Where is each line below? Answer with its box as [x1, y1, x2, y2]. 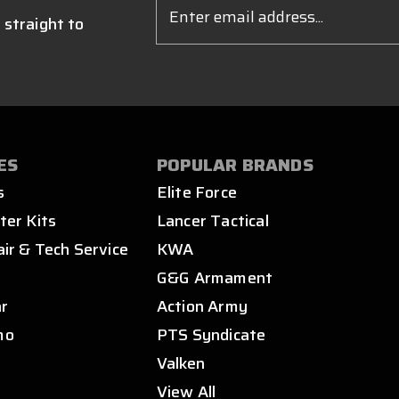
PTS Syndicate [156, 322, 266, 348]
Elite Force [156, 180, 237, 206]
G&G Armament [156, 265, 273, 291]
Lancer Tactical [156, 208, 269, 234]
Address [156, 9, 203, 29]
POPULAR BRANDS [156, 151, 313, 180]
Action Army [156, 294, 248, 320]
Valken [156, 351, 206, 377]
